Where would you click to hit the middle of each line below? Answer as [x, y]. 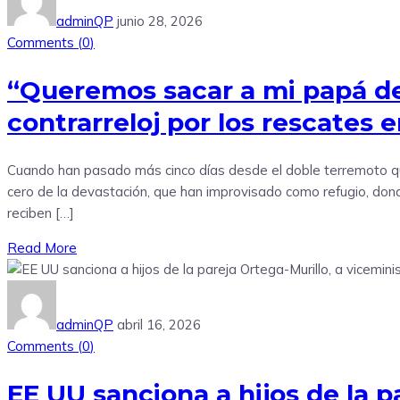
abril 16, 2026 [159, 324]
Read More [42, 247]
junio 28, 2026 [160, 21]
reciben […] [41, 212]
